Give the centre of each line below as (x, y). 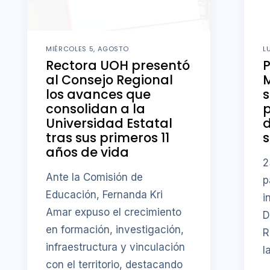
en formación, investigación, (115, 229)
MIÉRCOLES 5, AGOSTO (87, 49)
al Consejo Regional (110, 80)
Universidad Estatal (109, 124)
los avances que (99, 95)
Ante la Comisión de (95, 177)
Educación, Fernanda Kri (105, 194)
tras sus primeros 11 (108, 138)
